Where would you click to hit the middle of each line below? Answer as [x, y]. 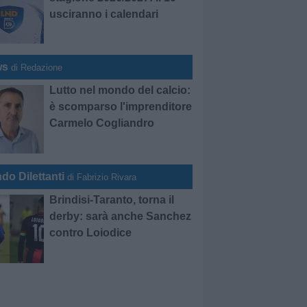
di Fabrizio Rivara [102, 177]
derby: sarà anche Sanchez [121, 216]
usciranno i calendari [104, 14]
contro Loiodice [91, 233]
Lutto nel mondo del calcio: [120, 90]
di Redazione [37, 67]
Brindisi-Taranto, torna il [112, 200]
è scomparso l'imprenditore [121, 107]
